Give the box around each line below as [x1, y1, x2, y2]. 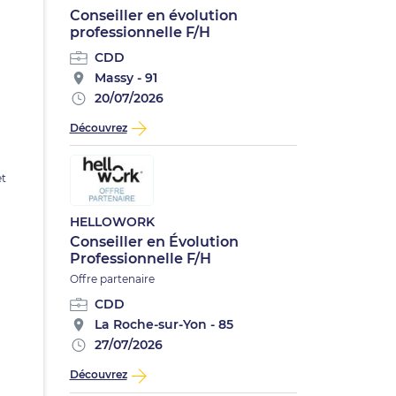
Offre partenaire [69, 272, 155, 286]
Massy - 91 [94, 70, 157, 86]
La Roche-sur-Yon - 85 [94, 316, 233, 333]
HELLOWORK [69, 214, 155, 231]
